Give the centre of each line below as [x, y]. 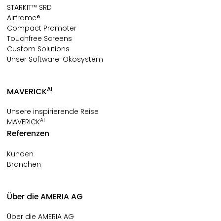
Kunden [20, 154]
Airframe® [24, 18]
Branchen [24, 164]
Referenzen [28, 134]
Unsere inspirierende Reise [53, 112]
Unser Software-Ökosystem [55, 59]
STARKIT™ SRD [29, 7]
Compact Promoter [42, 28]
